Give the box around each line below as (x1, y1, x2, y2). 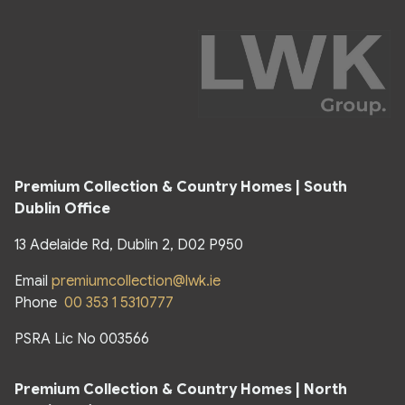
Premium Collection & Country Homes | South (14, 177, 347, 196)
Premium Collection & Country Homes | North (14, 380, 347, 399)
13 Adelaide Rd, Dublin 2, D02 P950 (14, 235, 243, 254)
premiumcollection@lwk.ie (52, 271, 221, 290)
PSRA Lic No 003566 (14, 329, 149, 348)
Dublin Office (14, 199, 114, 218)
